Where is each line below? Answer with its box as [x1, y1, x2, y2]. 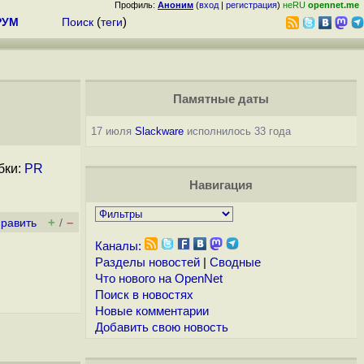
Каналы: [94, 240, 141, 253]
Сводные [209, 256, 261, 269]
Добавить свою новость [94, 321, 228, 334]
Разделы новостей [94, 256, 200, 269]
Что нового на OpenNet [94, 272, 223, 285]
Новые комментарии [94, 305, 209, 318]
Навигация [188, 179, 253, 192]
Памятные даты [172, 93, 269, 106]
